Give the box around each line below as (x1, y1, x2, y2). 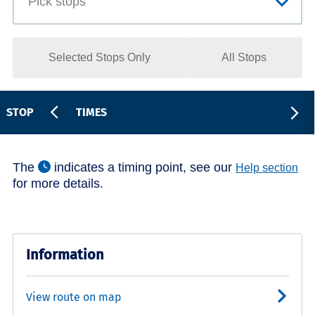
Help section (236, 161, 298, 174)
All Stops (221, 51, 267, 63)
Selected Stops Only (48, 51, 150, 63)
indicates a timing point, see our (51, 160, 236, 174)
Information (26, 245, 104, 263)
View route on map (26, 290, 122, 304)
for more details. (13, 176, 103, 191)
